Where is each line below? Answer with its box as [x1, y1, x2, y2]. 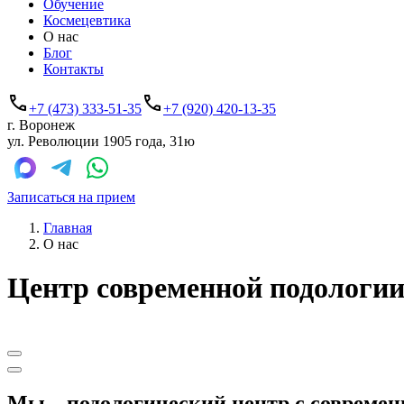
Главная [43, 220, 92, 235]
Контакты [43, 61, 104, 77]
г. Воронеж [7, 117, 75, 133]
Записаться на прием [7, 189, 135, 205]
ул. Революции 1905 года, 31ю [7, 133, 195, 149]
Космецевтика [43, 13, 131, 28]
